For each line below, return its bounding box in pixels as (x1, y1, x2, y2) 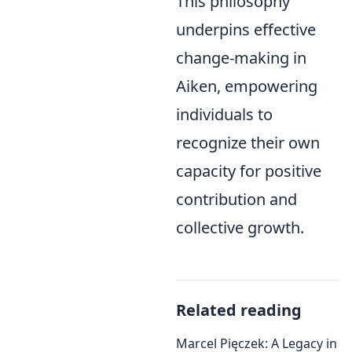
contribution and (176, 189, 297, 210)
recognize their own (176, 132, 320, 153)
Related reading (176, 299, 302, 321)
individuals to (176, 104, 273, 125)
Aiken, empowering (176, 75, 317, 97)
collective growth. (176, 217, 304, 238)
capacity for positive (176, 160, 321, 181)
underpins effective (176, 19, 316, 40)
